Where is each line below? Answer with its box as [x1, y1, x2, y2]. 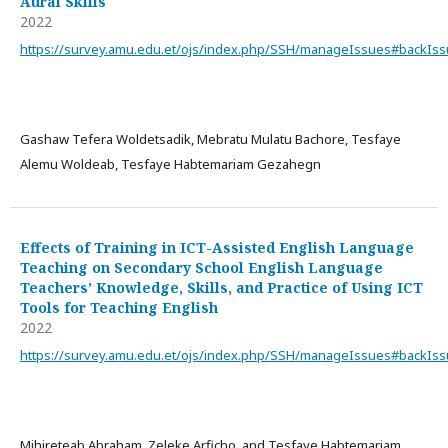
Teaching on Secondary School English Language [20, 258, 383, 277]
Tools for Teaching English [20, 298, 218, 317]
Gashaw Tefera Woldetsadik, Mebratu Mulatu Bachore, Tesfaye [20, 130, 401, 148]
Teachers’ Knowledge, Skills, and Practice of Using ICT [20, 278, 423, 297]
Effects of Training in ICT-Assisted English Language [20, 238, 414, 257]
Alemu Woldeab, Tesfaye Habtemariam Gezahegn [20, 155, 321, 173]
